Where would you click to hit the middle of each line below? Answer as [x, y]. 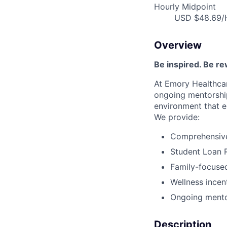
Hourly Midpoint [185, 7]
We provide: [177, 117]
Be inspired [177, 65]
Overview [178, 45]
